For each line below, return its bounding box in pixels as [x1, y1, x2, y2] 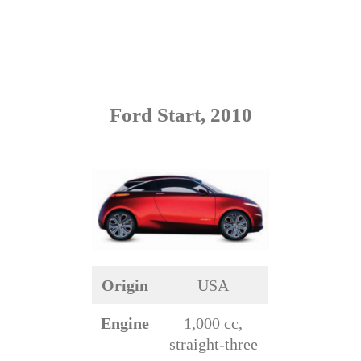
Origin [102, 276, 148, 294]
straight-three [168, 334, 258, 353]
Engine [101, 313, 149, 332]
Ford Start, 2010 [109, 104, 252, 127]
